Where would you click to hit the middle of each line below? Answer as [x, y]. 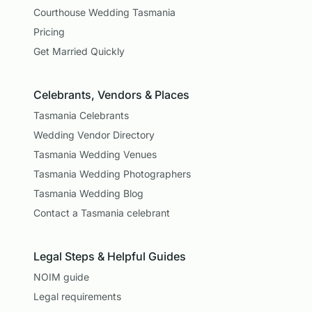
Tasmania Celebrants [81, 115]
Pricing [49, 32]
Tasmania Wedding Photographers [112, 174]
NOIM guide [61, 277]
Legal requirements [77, 296]
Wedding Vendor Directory [94, 135]
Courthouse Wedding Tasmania [104, 12]
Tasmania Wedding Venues [95, 154]
